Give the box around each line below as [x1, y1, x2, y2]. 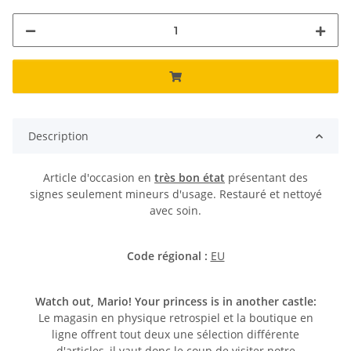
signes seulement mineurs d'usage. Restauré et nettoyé [29, 186, 322, 202]
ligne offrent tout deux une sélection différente [52, 327, 299, 342]
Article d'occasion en [43, 170, 154, 186]
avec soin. [150, 203, 201, 219]
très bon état [154, 170, 225, 186]
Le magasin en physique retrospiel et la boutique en [38, 310, 313, 326]
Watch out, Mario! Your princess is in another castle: [34, 294, 317, 309]
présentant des [225, 170, 308, 186]
